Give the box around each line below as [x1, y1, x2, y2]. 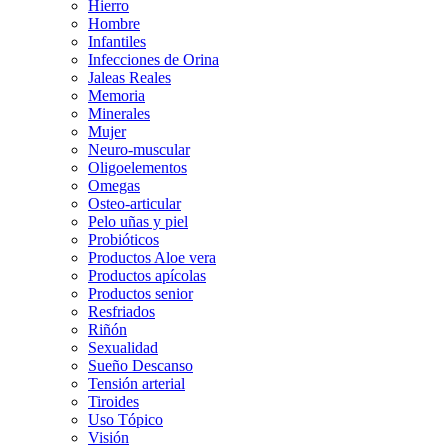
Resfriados [88, 302, 155, 320]
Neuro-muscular [88, 140, 190, 158]
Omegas [88, 176, 140, 194]
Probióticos [88, 230, 159, 248]
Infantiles [88, 32, 146, 50]
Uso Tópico [88, 410, 163, 428]
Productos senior [88, 284, 193, 302]
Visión [88, 428, 129, 446]
